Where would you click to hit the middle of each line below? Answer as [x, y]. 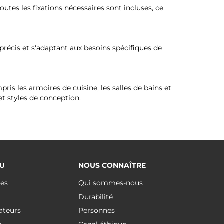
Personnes [96, 210]
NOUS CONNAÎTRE [112, 165]
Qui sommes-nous [110, 183]
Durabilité [95, 197]
